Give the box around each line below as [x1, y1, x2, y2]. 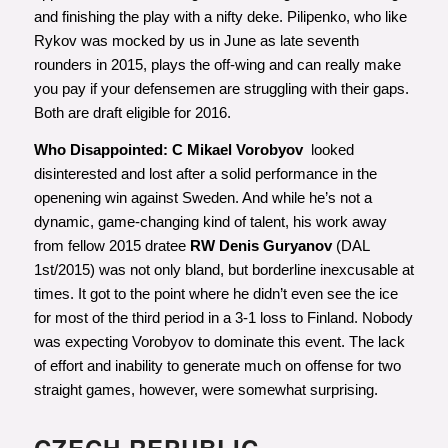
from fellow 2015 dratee [33, 237, 190, 255]
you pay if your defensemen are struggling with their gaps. [33, 80, 409, 98]
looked [310, 141, 354, 159]
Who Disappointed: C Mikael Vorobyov [33, 141, 307, 159]
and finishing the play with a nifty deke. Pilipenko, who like [33, 8, 407, 26]
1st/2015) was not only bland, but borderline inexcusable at [33, 261, 414, 279]
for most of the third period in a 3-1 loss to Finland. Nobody [33, 309, 413, 327]
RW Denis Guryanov [189, 237, 332, 255]
